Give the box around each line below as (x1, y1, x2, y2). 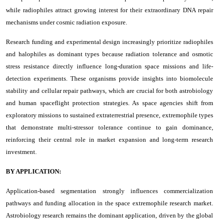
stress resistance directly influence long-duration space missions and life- (6, 62, 213, 70)
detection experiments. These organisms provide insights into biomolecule (6, 74, 213, 82)
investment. (6, 148, 37, 155)
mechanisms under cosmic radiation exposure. (6, 18, 127, 26)
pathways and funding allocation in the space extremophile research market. (6, 199, 213, 207)
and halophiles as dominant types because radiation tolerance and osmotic (6, 50, 213, 58)
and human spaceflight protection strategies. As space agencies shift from (6, 99, 213, 107)
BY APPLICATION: (6, 167, 61, 175)
